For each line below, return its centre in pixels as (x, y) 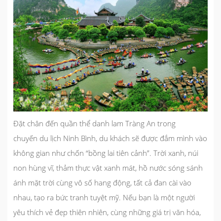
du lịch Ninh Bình (68, 138)
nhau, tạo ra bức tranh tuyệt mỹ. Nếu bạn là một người (104, 198)
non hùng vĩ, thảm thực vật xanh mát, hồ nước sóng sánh (108, 168)
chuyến (26, 138)
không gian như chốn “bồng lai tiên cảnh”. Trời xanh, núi (106, 153)
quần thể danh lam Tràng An (108, 124)
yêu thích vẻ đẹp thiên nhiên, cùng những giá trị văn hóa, (107, 212)
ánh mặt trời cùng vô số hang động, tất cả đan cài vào (102, 183)
